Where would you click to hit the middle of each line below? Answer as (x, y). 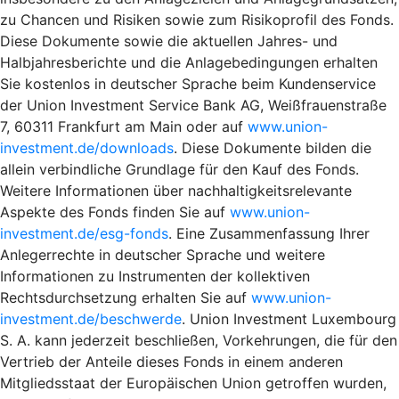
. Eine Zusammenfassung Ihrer (269, 233)
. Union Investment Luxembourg (289, 318)
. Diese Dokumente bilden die (273, 147)
